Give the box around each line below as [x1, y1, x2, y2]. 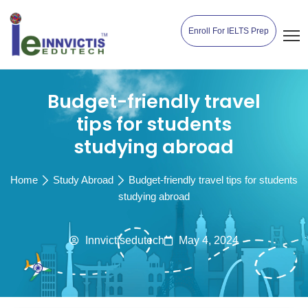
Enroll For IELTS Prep [188, 26, 269, 36]
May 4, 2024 [179, 234, 239, 246]
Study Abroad [53, 174, 113, 186]
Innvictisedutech [85, 234, 164, 246]
